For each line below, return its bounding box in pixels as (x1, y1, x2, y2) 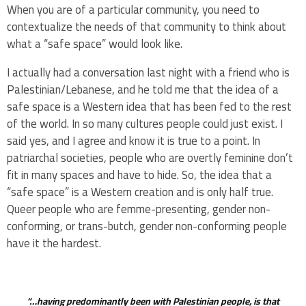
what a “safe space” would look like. (7, 33, 185, 55)
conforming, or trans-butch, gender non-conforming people (7, 215, 287, 238)
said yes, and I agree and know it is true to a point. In (7, 130, 260, 152)
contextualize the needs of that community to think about (7, 16, 286, 38)
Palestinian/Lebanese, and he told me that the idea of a (7, 79, 279, 101)
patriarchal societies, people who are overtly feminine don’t (7, 147, 293, 169)
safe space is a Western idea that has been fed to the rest (7, 96, 292, 118)
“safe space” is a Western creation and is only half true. (7, 181, 273, 204)
